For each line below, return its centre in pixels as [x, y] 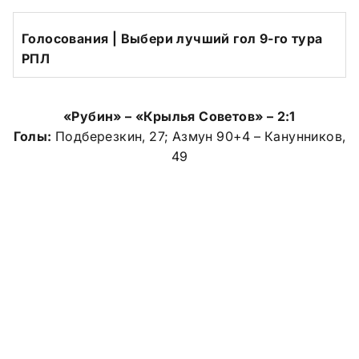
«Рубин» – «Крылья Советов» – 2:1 [179, 116]
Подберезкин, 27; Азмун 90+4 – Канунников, [199, 136]
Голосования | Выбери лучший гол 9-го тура [172, 38]
